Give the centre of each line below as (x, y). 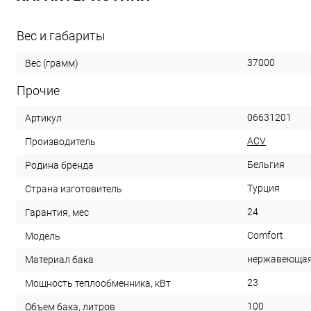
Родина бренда (59, 165)
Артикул (43, 118)
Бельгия (266, 165)
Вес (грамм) (52, 63)
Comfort (265, 235)
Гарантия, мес (57, 212)
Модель (43, 236)
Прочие (38, 91)
